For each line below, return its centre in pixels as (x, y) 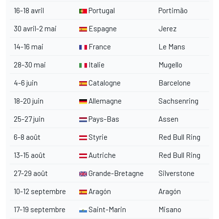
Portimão (173, 10)
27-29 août (31, 173)
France (99, 46)
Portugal (101, 10)
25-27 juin (29, 119)
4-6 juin (26, 82)
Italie (96, 64)
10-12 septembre (40, 191)
